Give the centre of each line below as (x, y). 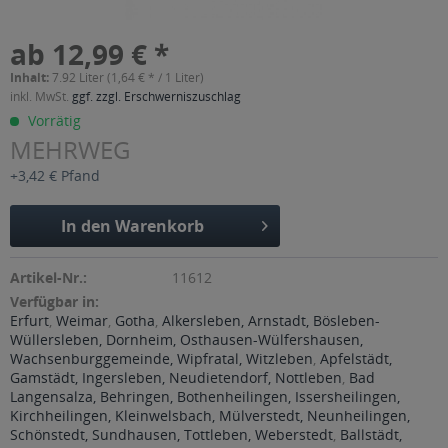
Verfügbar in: (54, 301)
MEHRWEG (70, 149)
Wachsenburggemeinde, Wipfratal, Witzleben (161, 358)
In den (86, 226)
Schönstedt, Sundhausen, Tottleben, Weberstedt (171, 434)
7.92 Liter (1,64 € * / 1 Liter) (128, 77)
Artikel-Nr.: (48, 277)
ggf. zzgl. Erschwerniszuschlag (156, 96)
